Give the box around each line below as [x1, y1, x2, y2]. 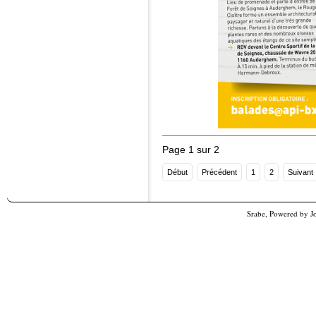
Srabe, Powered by [247, 208, 310, 219]
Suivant [288, 168, 313, 176]
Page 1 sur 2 [162, 144, 219, 155]
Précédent [202, 168, 237, 176]
